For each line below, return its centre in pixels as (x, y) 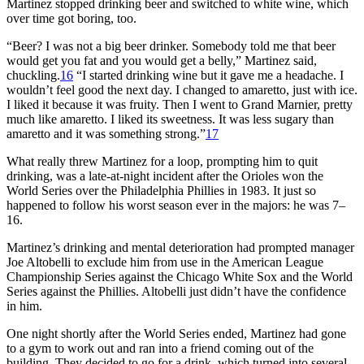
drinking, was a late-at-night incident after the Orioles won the (165, 175)
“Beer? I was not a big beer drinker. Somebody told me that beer (171, 45)
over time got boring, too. (71, 18)
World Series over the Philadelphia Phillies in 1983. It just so (161, 190)
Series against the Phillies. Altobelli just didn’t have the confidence (176, 291)
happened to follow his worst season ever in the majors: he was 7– (176, 205)
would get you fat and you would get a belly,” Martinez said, (162, 60)
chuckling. (33, 75)
